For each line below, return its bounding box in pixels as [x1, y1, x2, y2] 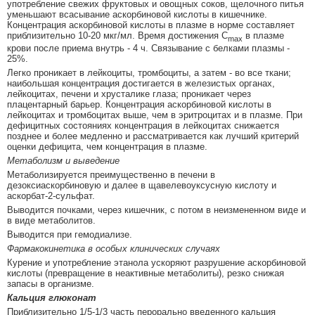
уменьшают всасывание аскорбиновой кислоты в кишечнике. [7, 9, 267, 20]
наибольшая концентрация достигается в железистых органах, [7, 77, 275, 89]
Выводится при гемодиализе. [7, 229, 132, 240]
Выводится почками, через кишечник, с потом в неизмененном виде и [7, 204, 306, 215]
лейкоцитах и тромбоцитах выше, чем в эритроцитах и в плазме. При [7, 109, 302, 120]
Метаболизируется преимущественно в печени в [7, 169, 215, 180]
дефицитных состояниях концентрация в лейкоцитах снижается [7, 120, 279, 131]
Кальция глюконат [7, 292, 96, 303]
